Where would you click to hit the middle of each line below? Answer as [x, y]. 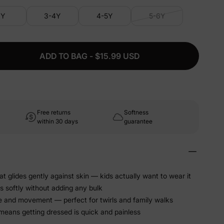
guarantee [138, 121]
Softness [136, 112]
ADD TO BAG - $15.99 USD [89, 56]
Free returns [54, 112]
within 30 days [57, 121]
